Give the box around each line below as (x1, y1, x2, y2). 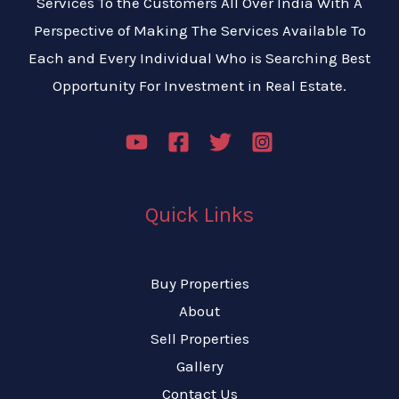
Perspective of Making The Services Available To (33, 21, 366, 40)
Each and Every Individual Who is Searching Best (28, 49, 370, 68)
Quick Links (145, 202, 254, 228)
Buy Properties (150, 274, 249, 293)
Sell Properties (150, 330, 249, 348)
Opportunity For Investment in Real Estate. (53, 77, 346, 95)
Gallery (175, 357, 224, 376)
